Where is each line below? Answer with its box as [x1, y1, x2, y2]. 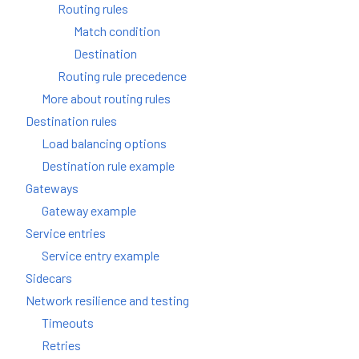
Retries [42, 337, 81, 353]
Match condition [74, 22, 160, 38]
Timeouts [42, 314, 94, 330]
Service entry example [42, 247, 159, 263]
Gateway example [42, 202, 136, 218]
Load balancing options [42, 135, 167, 151]
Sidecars [26, 269, 72, 285]
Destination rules [26, 112, 117, 128]
